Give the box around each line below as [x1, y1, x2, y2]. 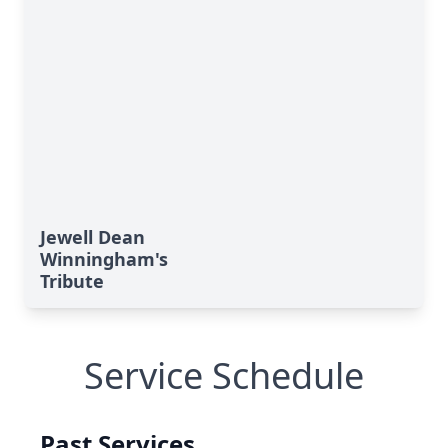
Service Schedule [84, 351, 364, 400]
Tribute [40, 269, 104, 293]
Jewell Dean [40, 225, 145, 249]
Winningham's [40, 247, 168, 271]
